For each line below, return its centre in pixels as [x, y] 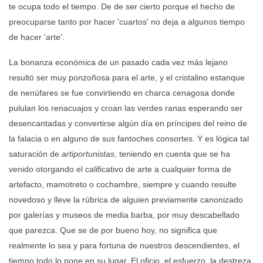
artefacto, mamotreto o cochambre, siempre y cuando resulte [123, 184]
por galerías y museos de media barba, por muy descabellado [124, 215]
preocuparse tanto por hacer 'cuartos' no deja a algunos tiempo [127, 21]
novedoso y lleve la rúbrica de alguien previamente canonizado [126, 199]
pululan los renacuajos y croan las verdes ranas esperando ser [126, 108]
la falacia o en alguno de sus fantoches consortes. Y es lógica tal [129, 138]
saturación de [35, 154]
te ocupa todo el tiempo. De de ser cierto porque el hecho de [122, 6]
